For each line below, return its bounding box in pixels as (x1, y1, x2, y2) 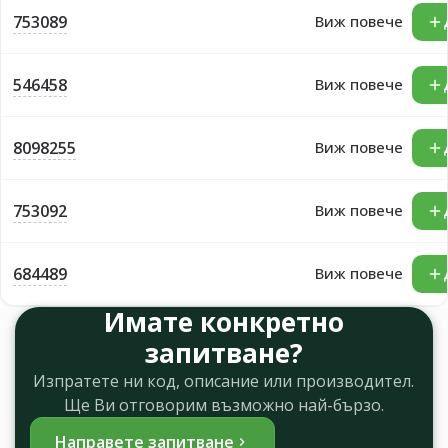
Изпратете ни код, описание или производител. (33, 369, 415, 392)
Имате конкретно (103, 303, 344, 340)
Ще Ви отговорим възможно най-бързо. (63, 393, 384, 416)
